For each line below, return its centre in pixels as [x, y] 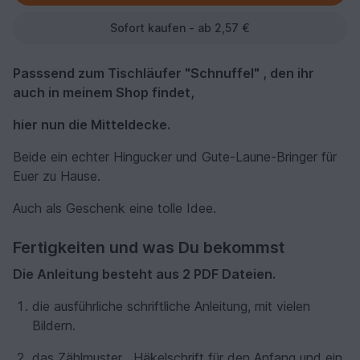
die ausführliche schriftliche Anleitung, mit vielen [171, 307]
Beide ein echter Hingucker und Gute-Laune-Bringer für [175, 157]
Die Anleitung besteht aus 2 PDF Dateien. [144, 274]
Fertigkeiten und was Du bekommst [149, 248]
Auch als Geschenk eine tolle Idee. [115, 209]
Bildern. [54, 326]
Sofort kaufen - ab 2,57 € [180, 28]
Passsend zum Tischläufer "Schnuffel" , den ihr [164, 74]
